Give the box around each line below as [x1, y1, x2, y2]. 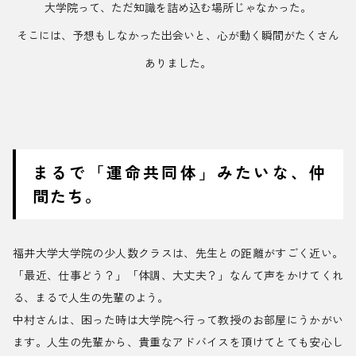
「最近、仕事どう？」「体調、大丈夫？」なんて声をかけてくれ [13, 267, 343, 284]
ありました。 [145, 55, 211, 72]
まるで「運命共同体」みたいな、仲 [33, 161, 327, 184]
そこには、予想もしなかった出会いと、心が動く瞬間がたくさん [17, 27, 339, 44]
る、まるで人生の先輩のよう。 [13, 289, 168, 306]
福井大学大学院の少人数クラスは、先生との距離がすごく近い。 [13, 245, 343, 261]
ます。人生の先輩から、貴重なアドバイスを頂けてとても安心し [13, 334, 343, 350]
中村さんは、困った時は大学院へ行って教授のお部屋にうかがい [13, 311, 343, 328]
